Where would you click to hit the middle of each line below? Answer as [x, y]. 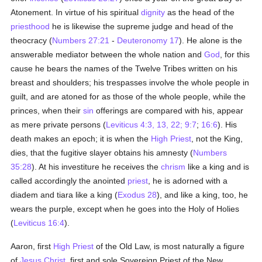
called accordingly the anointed [69, 181]
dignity [153, 12]
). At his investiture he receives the [96, 167]
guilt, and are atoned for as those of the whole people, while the [128, 96]
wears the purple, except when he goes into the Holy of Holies [125, 209]
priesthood [30, 26]
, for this [235, 54]
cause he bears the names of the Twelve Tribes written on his [124, 68]
